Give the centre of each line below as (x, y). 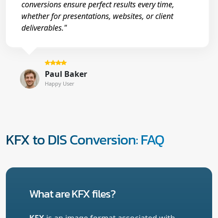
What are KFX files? (72, 193)
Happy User (59, 83)
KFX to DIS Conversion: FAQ (85, 139)
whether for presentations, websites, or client (97, 16)
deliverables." (44, 27)
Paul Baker (66, 74)
